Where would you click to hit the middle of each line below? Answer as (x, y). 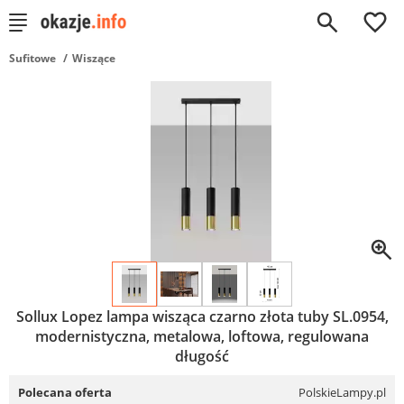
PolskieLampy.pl (342, 392)
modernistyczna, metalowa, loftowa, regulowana (202, 336)
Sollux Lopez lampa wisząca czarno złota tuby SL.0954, (202, 317)
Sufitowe (32, 58)
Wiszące (94, 58)
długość (202, 356)
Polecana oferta (65, 392)
